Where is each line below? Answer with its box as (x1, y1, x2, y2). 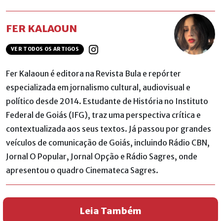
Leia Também (79, 205, 142, 217)
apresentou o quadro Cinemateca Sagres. (6, 165, 158, 176)
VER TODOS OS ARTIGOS (11, 46, 79, 53)
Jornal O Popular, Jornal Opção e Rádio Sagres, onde (6, 151, 197, 162)
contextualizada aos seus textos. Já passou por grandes (6, 124, 211, 134)
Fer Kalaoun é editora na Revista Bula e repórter (6, 69, 181, 79)
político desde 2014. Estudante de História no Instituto (6, 96, 208, 107)
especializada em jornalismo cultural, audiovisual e (6, 82, 190, 93)
